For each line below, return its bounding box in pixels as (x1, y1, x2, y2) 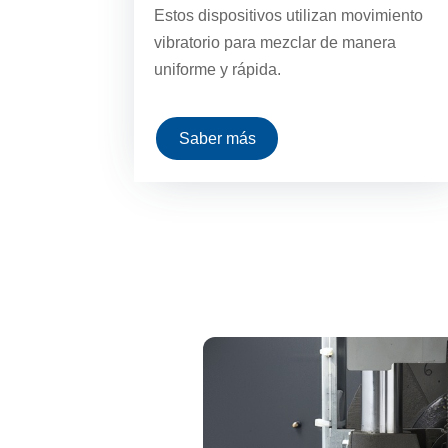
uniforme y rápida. (154, 61, 282, 79)
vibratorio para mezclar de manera (154, 34, 397, 52)
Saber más (178, 130, 256, 148)
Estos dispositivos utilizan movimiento (154, 7, 424, 25)
